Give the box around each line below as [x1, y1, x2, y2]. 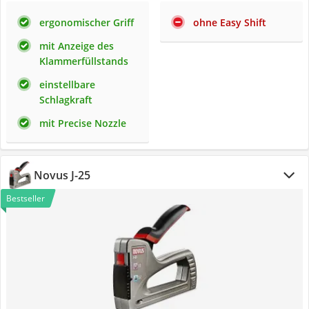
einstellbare [39, 78, 95, 91]
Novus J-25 [34, 168, 90, 183]
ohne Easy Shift [193, 16, 266, 29]
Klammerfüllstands [39, 54, 128, 68]
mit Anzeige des [39, 39, 114, 52]
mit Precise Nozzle [39, 117, 126, 130]
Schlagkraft [39, 93, 92, 106]
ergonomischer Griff [39, 16, 134, 29]
